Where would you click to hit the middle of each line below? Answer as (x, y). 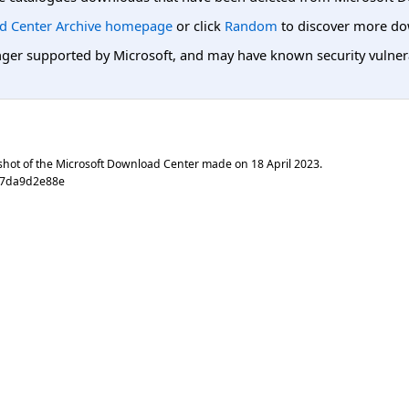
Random (251, 25)
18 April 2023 (285, 163)
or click (199, 25)
